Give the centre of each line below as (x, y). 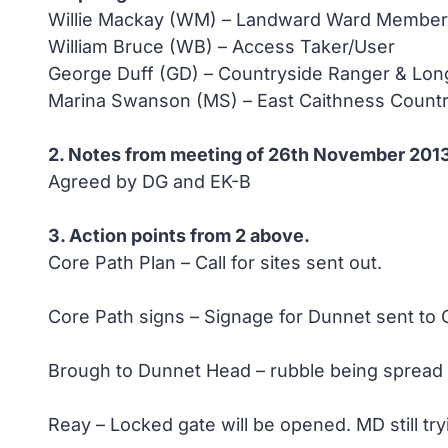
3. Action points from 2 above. (179, 235)
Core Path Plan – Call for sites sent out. (215, 262)
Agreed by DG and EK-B (149, 181)
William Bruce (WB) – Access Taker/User (221, 46)
